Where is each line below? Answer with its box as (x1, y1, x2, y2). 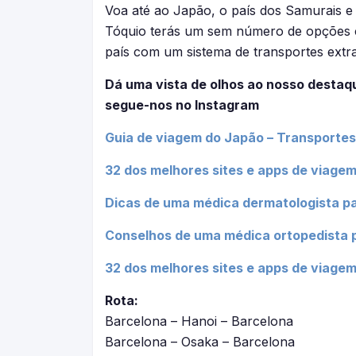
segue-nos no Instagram (105, 97, 262, 113)
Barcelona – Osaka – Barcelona (105, 334, 295, 350)
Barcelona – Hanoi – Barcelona (105, 313, 293, 329)
